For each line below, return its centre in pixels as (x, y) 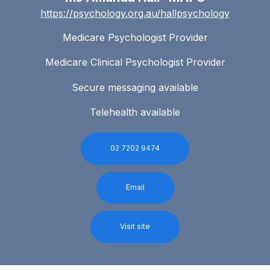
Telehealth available (135, 112)
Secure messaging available (135, 87)
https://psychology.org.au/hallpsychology (135, 14)
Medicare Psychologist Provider (135, 38)
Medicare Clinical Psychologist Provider (135, 62)
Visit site (135, 226)
